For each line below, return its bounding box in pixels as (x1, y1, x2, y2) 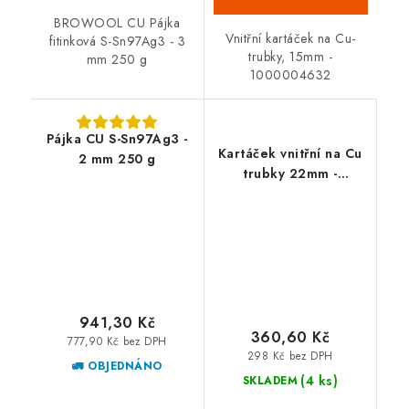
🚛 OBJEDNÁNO (72, 358, 163, 375)
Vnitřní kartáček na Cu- (225, 28, 356, 47)
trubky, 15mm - (248, 47, 333, 66)
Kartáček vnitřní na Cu (217, 143, 362, 163)
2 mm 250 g (78, 149, 156, 168)
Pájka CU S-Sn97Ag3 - (46, 129, 188, 148)
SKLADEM (242, 372, 298, 390)
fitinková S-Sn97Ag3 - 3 (48, 32, 185, 51)
